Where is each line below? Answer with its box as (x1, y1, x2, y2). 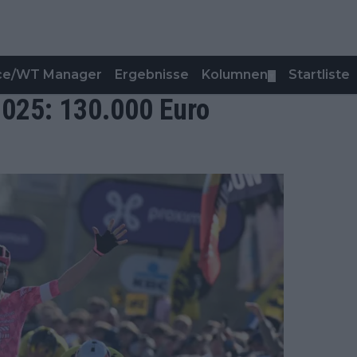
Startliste (288, 67, 350, 82)
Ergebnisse (115, 67, 189, 82)
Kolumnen (202, 67, 268, 82)
